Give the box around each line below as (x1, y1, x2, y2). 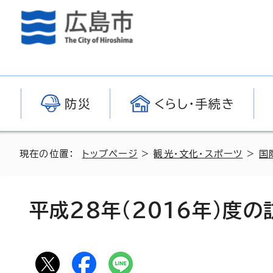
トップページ (82, 149, 138, 158)
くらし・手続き (154, 97, 235, 110)
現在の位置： (19, 149, 82, 158)
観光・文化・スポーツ (154, 149, 243, 158)
